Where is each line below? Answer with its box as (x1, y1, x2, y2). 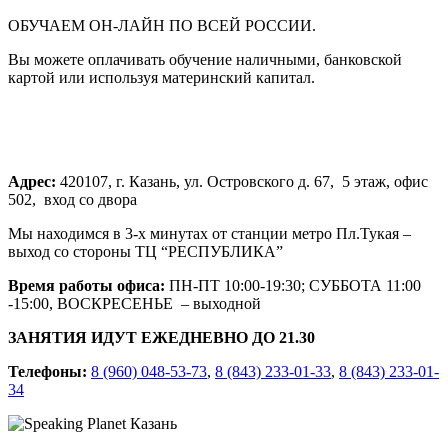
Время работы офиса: (8, 277, 165, 295)
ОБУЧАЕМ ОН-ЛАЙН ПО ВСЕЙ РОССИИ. (8, 17, 316, 35)
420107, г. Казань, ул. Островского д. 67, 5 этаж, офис (56, 173, 428, 191)
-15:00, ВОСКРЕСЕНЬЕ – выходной (8, 295, 261, 313)
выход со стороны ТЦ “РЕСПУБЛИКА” (8, 243, 283, 261)
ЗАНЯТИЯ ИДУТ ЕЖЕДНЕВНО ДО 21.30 (8, 329, 315, 347)
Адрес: (8, 173, 56, 191)
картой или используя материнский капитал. (8, 69, 315, 87)
